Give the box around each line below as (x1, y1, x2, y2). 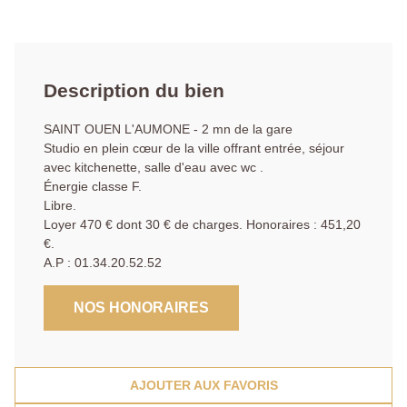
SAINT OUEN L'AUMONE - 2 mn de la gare (44, 122, 293, 137)
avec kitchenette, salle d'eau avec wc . (44, 160, 263, 175)
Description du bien (44, 80, 224, 102)
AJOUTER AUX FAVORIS (129, 378, 278, 393)
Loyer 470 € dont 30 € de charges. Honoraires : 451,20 (44, 217, 361, 233)
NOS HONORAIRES (74, 300, 209, 316)
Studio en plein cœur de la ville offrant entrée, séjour (44, 141, 344, 156)
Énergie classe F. (44, 179, 142, 194)
